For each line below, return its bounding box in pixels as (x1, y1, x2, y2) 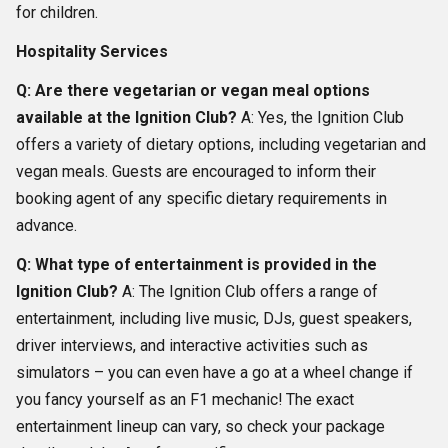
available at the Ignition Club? (16, 108, 237, 128)
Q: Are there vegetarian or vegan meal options (16, 81, 370, 101)
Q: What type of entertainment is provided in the (16, 255, 377, 275)
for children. (16, 3, 98, 23)
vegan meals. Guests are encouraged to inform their (16, 162, 376, 182)
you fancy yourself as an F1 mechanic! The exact (16, 390, 354, 410)
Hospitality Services (16, 42, 168, 62)
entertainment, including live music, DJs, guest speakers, (16, 309, 412, 329)
